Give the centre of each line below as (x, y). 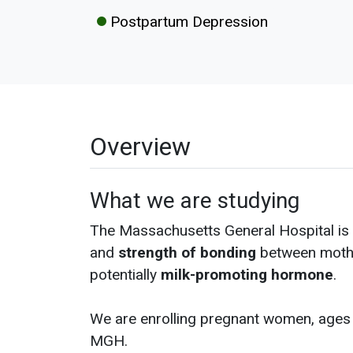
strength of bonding (187, 253)
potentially (125, 275)
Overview (140, 147)
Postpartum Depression (187, 22)
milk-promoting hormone (247, 275)
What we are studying (195, 201)
